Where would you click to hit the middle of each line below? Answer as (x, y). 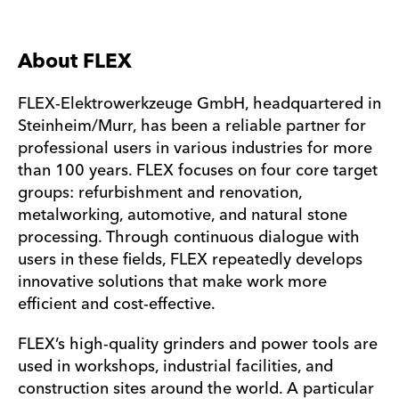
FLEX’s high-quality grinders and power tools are (198, 345)
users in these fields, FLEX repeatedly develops (190, 260)
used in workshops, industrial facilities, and (175, 367)
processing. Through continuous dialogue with (189, 237)
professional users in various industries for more (195, 148)
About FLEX (75, 61)
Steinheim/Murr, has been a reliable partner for (192, 126)
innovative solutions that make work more (172, 282)
